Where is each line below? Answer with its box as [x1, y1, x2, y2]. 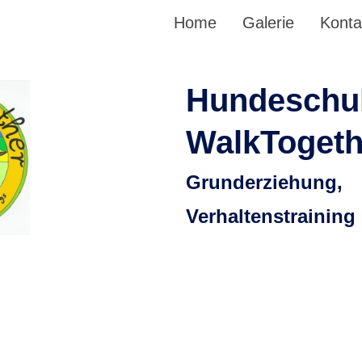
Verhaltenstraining [186, 205, 356, 227]
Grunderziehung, [186, 171, 343, 193]
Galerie [242, 14, 294, 32]
